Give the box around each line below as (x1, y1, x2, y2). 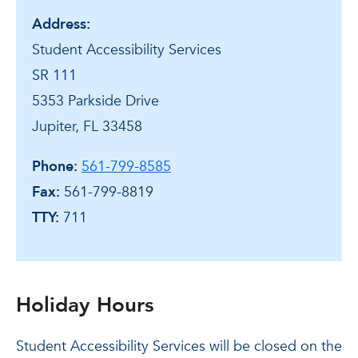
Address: (32, 14, 90, 34)
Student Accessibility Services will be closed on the (16, 336, 342, 356)
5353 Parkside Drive (32, 90, 159, 111)
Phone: (32, 156, 78, 177)
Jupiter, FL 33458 (32, 116, 142, 137)
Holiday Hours (16, 290, 154, 320)
